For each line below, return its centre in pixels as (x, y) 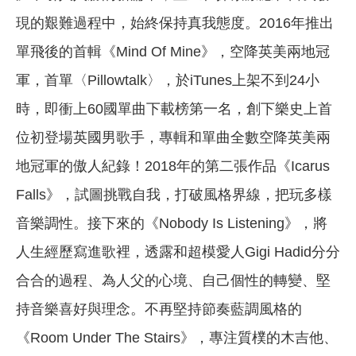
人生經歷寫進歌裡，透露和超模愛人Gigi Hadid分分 (178, 252)
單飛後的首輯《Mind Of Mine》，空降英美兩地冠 (173, 52)
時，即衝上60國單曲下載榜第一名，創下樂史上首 (174, 109)
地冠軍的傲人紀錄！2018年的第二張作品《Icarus (173, 166)
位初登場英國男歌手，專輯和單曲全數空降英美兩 (173, 138)
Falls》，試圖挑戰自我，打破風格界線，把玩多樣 (174, 195)
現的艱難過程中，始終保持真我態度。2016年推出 (175, 23)
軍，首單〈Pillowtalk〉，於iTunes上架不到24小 (168, 81)
